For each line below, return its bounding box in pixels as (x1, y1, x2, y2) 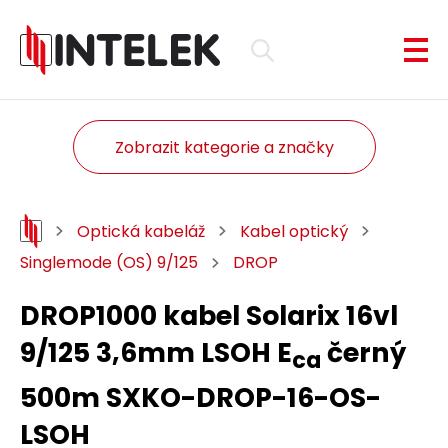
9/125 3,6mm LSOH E (20, 334, 292, 371)
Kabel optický (240, 219, 348, 243)
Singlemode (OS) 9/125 (20, 251, 198, 274)
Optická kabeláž (77, 219, 205, 243)
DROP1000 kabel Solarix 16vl (20, 297, 398, 334)
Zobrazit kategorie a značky (114, 135, 334, 159)
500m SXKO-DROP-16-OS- (20, 379, 381, 417)
